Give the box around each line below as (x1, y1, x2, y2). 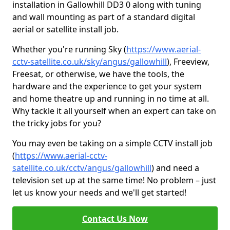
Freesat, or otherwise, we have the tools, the (12, 68, 184, 80)
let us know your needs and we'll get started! (12, 187, 186, 198)
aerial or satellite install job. (12, 24, 119, 35)
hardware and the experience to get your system (12, 81, 202, 92)
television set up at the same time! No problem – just (12, 175, 216, 186)
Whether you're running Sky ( (12, 44, 126, 55)
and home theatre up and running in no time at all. (12, 93, 209, 104)
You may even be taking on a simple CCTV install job (12, 138, 213, 149)
